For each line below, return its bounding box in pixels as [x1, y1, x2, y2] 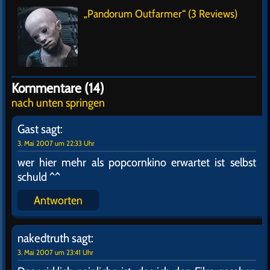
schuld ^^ [17, 169, 60, 184]
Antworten [34, 193, 83, 207]
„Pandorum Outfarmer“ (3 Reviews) [84, 7, 237, 20]
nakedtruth [17, 231, 69, 245]
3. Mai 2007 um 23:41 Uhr [17, 248, 93, 257]
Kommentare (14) [11, 80, 104, 96]
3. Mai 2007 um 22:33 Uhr [17, 139, 95, 148]
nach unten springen [11, 95, 105, 110]
